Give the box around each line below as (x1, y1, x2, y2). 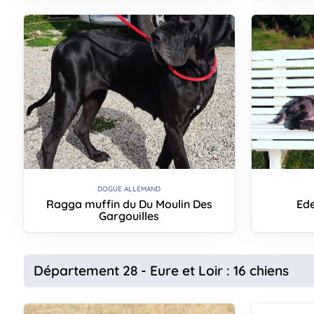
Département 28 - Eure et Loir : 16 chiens (33, 261, 289, 279)
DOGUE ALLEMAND (97, 184, 161, 194)
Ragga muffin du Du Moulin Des (46, 196, 212, 211)
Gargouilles (99, 208, 160, 223)
